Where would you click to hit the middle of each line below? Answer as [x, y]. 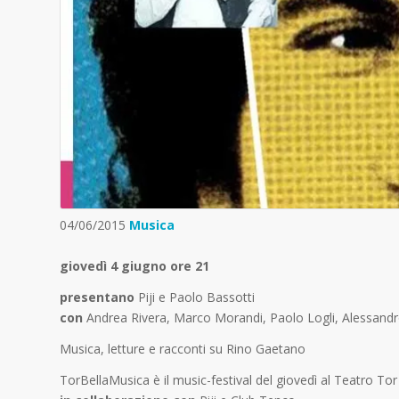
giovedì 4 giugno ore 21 [136, 266]
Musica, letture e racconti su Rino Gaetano [183, 349]
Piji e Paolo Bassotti [195, 297]
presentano [97, 297]
